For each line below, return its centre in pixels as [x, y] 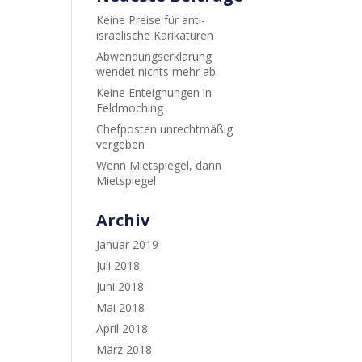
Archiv [123, 220]
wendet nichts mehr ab [156, 72]
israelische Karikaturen [155, 35]
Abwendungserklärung [154, 56]
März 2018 [124, 349]
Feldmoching [130, 108]
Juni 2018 [120, 286]
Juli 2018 [118, 265]
